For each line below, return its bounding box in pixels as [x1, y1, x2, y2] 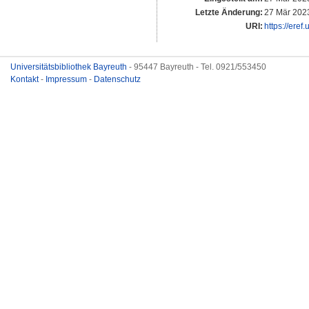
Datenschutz [94, 74, 141, 84]
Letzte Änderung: [195, 8, 263, 18]
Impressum [46, 74, 89, 84]
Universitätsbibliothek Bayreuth [10, 62, 129, 72]
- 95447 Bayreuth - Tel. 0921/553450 [129, 62, 266, 72]
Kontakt [10, 74, 41, 84]
